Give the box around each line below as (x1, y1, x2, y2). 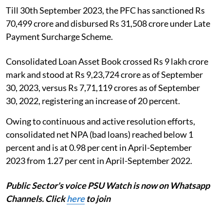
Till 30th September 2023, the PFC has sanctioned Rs (6, 5, 205, 16)
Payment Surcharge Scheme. (6, 31, 113, 42)
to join (85, 193, 110, 204)
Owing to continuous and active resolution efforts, (6, 116, 195, 127)
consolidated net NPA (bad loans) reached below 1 (6, 129, 193, 140)
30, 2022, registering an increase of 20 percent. (6, 95, 180, 107)
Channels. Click (6, 193, 67, 204)
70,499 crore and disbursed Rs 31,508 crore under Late (6, 18, 210, 29)
